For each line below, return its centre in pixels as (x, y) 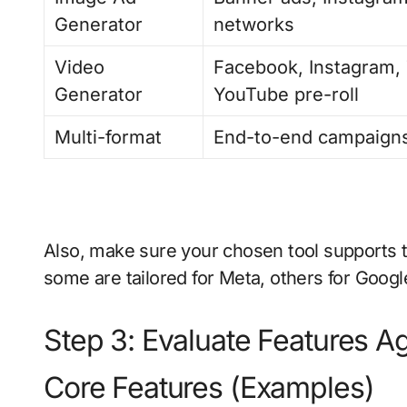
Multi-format (109, 137)
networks (254, 24)
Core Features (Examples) (209, 387)
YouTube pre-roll (287, 94)
